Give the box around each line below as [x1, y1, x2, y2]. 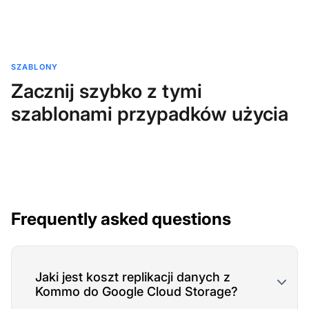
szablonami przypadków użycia [11, 101, 288, 126]
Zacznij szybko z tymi [11, 79, 202, 103]
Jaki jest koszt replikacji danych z [34, 269, 230, 284]
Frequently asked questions [11, 208, 231, 229]
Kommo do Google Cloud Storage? [34, 283, 238, 299]
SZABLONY [11, 61, 58, 72]
